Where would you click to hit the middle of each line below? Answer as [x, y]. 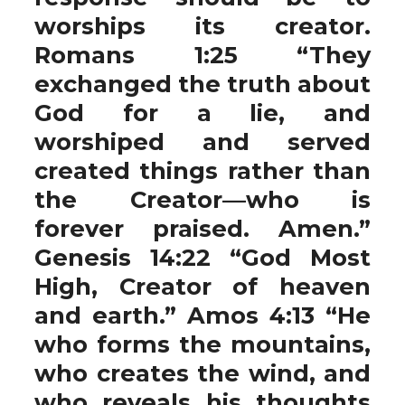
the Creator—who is [202, 199]
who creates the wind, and [202, 373]
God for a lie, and [202, 113]
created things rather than [202, 170]
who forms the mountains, [202, 344]
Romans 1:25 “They [202, 55]
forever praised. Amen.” [202, 228]
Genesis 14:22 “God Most [202, 257]
